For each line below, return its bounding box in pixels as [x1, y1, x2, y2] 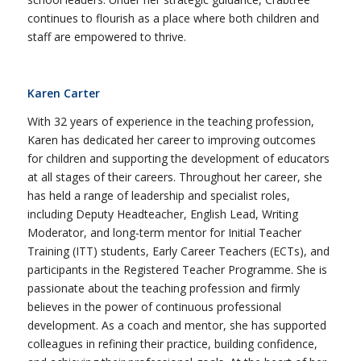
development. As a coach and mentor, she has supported [27, 317, 326, 333]
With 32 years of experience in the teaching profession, [27, 113, 314, 129]
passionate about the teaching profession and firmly [27, 280, 300, 296]
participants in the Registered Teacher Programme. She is [27, 261, 327, 277]
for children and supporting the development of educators [27, 150, 330, 166]
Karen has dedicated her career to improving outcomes [27, 131, 316, 147]
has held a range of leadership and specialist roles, [27, 187, 290, 203]
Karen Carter [27, 85, 100, 101]
